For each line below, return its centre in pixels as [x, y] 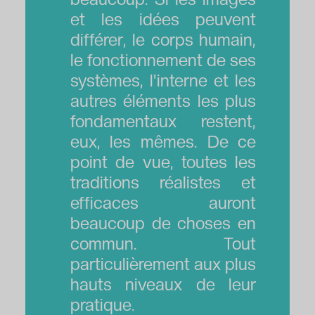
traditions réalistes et [163, 182]
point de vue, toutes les [163, 162]
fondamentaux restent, [163, 121]
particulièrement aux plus [163, 264]
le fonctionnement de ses [163, 60]
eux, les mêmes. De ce [163, 141]
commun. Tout [163, 243]
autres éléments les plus [163, 101]
